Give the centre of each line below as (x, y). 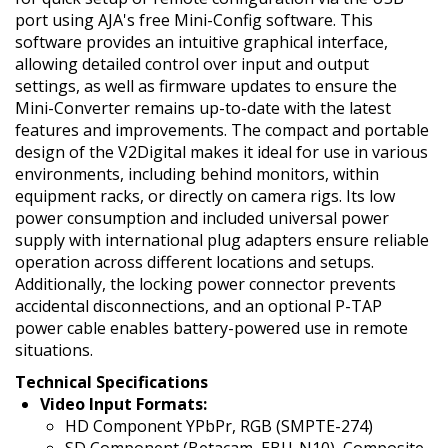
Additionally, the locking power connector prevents (205, 284)
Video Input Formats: (123, 404)
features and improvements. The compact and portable (222, 130)
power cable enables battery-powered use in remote (211, 328)
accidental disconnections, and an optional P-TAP (198, 306)
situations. (54, 350)
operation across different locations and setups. (194, 262)
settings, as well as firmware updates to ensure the (206, 86)
